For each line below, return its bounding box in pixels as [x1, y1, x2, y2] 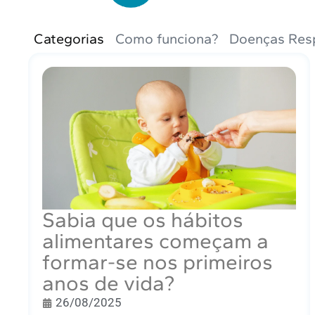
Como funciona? [115, 30, 218, 48]
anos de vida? [42, 270, 174, 297]
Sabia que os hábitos [42, 207, 243, 233]
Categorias [34, 30, 104, 48]
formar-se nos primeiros [42, 249, 273, 276]
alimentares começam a [42, 228, 269, 255]
